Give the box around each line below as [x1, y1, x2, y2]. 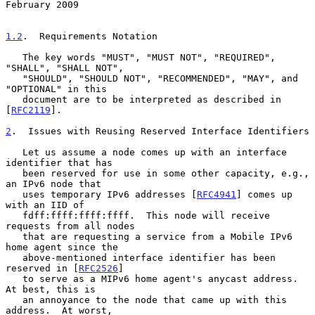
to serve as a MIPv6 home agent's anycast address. [6, 273, 22, 284]
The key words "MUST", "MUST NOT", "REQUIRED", [6, 51, 22, 63]
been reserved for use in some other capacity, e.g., [6, 167, 22, 179]
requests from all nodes [6, 220, 135, 231]
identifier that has [6, 157, 112, 168]
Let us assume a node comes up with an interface [6, 146, 22, 157]
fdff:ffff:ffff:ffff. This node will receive [6, 210, 22, 221]
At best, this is [6, 283, 96, 295]
